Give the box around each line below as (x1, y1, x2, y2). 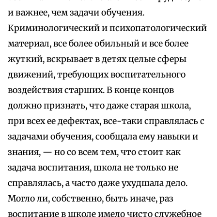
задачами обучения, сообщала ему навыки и (8, 131, 198, 142)
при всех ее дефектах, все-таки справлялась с (8, 116, 204, 127)
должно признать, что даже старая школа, (8, 100, 191, 111)
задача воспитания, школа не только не (8, 162, 178, 173)
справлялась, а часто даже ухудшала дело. (8, 178, 187, 189)
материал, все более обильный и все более (8, 38, 188, 49)
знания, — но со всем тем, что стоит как (8, 147, 181, 158)
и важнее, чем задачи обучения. (8, 7, 144, 18)
